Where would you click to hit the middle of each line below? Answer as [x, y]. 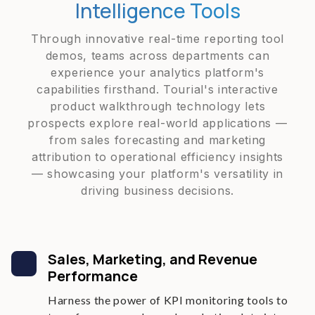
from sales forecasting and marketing [157, 140]
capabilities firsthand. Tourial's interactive [157, 89]
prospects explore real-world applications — [157, 123]
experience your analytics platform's [157, 72]
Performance [93, 276]
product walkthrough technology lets [157, 106]
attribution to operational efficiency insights [157, 157]
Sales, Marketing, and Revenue [153, 259]
